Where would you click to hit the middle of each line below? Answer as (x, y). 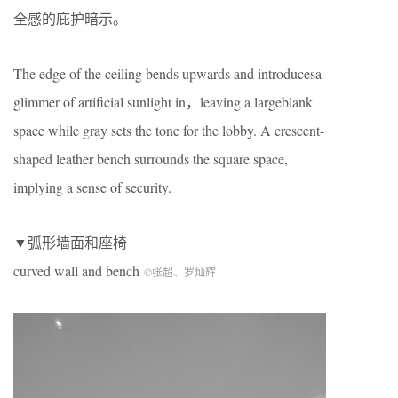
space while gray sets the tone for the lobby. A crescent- (169, 131)
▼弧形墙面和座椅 (70, 243)
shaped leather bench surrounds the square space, (151, 159)
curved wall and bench (79, 271)
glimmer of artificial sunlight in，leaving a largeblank (163, 102)
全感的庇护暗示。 (70, 19)
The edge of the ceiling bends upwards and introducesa (167, 74)
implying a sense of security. (92, 187)
